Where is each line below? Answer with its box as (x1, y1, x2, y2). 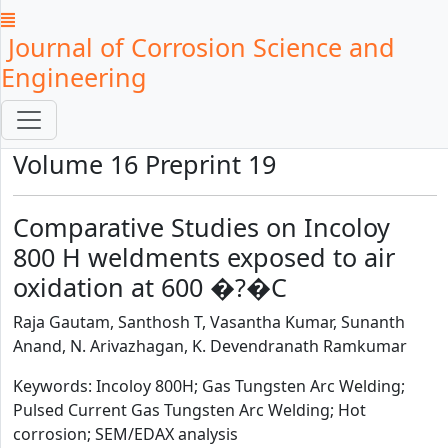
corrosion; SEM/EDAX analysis (13, 423, 238, 445)
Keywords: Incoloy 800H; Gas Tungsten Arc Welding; (13, 375, 405, 397)
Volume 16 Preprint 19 (13, 147, 276, 181)
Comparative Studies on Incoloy (13, 210, 390, 244)
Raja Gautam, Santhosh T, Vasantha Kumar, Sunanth (13, 311, 405, 333)
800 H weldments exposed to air (13, 240, 395, 274)
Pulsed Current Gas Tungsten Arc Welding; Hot (13, 399, 366, 421)
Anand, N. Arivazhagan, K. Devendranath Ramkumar (13, 335, 407, 357)
